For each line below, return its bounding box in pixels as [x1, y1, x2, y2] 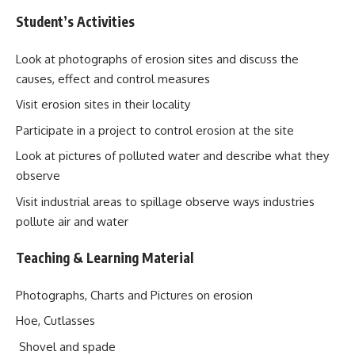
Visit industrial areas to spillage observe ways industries [16, 193, 315, 209]
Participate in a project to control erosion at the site [16, 122, 307, 138]
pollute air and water [16, 213, 128, 229]
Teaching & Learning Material [16, 249, 200, 266]
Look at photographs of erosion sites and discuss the [16, 51, 299, 67]
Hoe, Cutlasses [16, 313, 95, 328]
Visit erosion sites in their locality [16, 97, 212, 112]
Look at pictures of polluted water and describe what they [16, 148, 329, 163]
